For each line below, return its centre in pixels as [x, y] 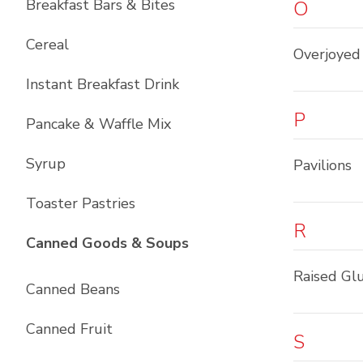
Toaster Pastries [81, 203]
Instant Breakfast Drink [102, 84]
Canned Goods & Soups [107, 243]
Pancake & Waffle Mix [98, 124]
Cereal [47, 45]
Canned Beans [73, 289]
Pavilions [322, 165]
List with [220, 242]
